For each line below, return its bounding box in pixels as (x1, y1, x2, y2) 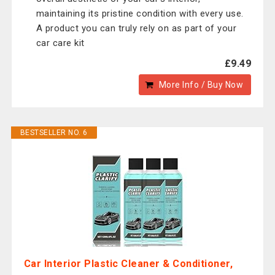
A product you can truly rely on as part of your (36, 23, 237, 34)
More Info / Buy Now (158, 80, 244, 90)
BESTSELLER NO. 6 (20, 128, 88, 137)
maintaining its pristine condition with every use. (36, 8, 244, 19)
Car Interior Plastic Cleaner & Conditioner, (23, 258, 233, 269)
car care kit (36, 37, 85, 48)
